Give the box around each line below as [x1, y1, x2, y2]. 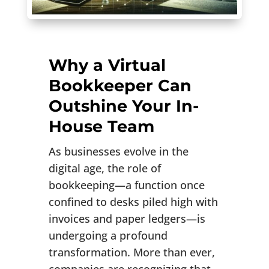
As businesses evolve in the [48, 144, 189, 159]
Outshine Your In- [48, 96, 199, 116]
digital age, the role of [48, 161, 161, 176]
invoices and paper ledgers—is [48, 211, 205, 226]
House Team [48, 116, 154, 137]
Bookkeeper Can [48, 76, 192, 96]
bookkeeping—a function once [48, 178, 205, 193]
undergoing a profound [48, 228, 168, 243]
